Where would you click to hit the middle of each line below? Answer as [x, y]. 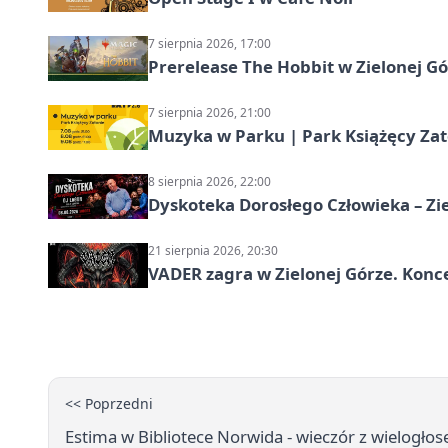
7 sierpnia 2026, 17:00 [209, 44]
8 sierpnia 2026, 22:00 [209, 182]
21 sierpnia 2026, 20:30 [213, 251]
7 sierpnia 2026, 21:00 [209, 113]
